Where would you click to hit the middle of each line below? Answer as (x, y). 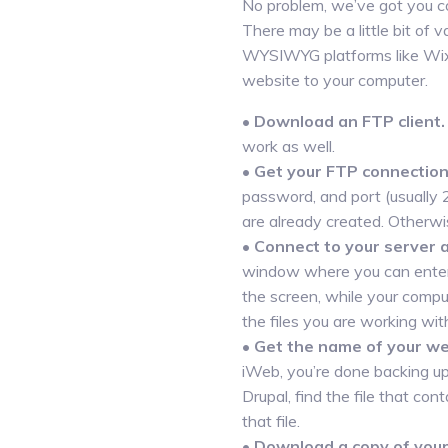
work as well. (288, 146)
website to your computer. (335, 80)
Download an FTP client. (349, 121)
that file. (271, 421)
